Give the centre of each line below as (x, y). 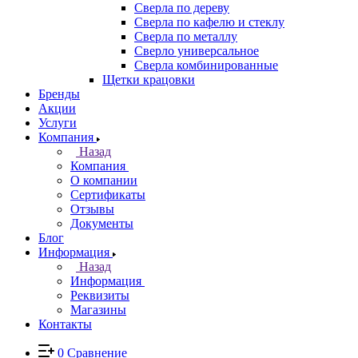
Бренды (59, 94)
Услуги (58, 123)
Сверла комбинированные (206, 65)
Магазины (98, 310)
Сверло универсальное (197, 51)
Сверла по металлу (186, 36)
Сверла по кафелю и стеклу (209, 22)
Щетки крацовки (149, 80)
